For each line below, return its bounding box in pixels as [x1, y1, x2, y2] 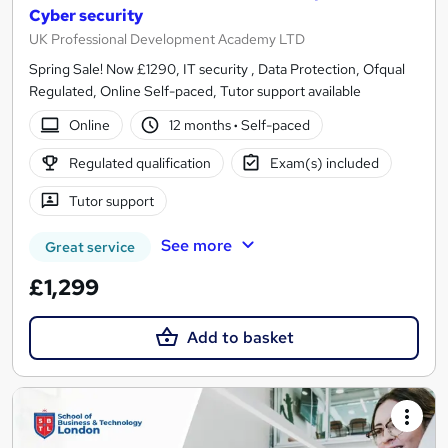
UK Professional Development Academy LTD [29, 30, 305, 49]
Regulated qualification [68, 153, 211, 172]
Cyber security [29, 5, 143, 27]
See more [160, 235, 232, 257]
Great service [45, 238, 135, 257]
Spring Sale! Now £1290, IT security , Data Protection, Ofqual [29, 60, 405, 79]
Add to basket [186, 327, 294, 349]
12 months [169, 115, 235, 134]
